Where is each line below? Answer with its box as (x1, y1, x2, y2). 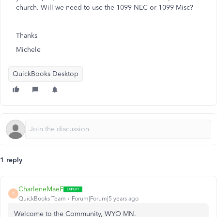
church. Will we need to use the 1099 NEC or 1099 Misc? (16, 3, 193, 12)
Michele (16, 46, 41, 54)
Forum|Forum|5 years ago (72, 195, 139, 202)
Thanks (16, 31, 37, 40)
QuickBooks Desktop (13, 70, 78, 78)
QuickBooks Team (18, 195, 66, 202)
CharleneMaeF (18, 185, 63, 193)
